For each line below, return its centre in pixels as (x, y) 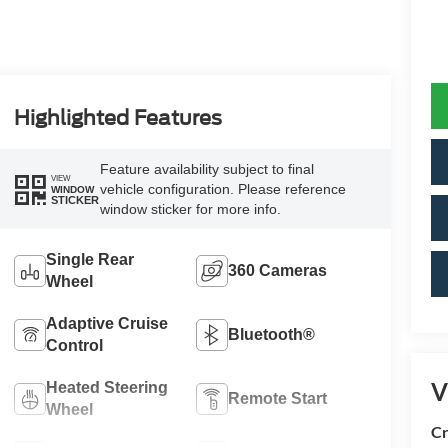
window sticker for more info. (190, 209)
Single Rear (89, 259)
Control (74, 345)
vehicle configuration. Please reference (222, 189)
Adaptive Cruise (106, 323)
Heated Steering (106, 387)
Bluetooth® (272, 334)
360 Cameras (278, 270)
